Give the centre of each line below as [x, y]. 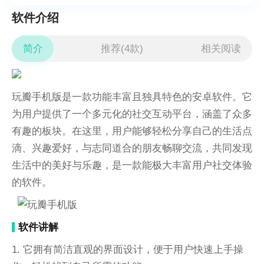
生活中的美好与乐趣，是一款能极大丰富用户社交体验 [132, 165]
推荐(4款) [122, 49]
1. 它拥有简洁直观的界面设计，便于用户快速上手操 [127, 249]
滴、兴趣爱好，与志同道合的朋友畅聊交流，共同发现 [132, 148]
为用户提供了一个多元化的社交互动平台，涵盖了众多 [132, 113]
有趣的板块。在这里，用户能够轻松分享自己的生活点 [132, 131]
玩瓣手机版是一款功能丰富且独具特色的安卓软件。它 [132, 96]
